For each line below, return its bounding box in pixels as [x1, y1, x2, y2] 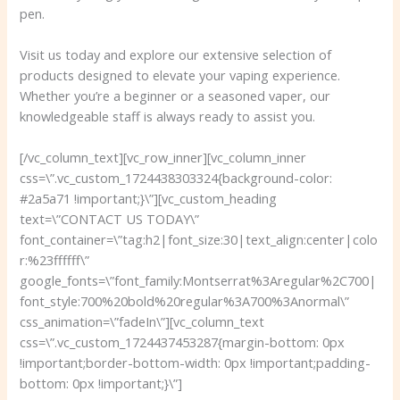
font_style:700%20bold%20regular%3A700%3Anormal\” [20, 292, 350, 311]
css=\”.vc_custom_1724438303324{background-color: [20, 169, 333, 187]
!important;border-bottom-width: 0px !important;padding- [20, 354, 371, 372]
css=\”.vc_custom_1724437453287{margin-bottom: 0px [20, 333, 346, 352]
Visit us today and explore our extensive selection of [20, 46, 332, 64]
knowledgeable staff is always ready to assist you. [20, 107, 316, 126]
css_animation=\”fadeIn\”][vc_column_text [20, 312, 265, 331]
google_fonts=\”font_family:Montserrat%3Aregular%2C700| [20, 271, 378, 290]
